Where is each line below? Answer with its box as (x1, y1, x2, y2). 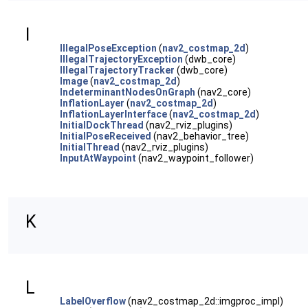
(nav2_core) (195, 87, 251, 98)
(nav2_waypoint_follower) (136, 153, 254, 164)
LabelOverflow (60, 296, 126, 307)
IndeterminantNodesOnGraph (60, 87, 195, 98)
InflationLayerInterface (60, 109, 167, 120)
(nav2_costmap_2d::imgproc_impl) (126, 296, 283, 307)
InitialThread (60, 142, 120, 153)
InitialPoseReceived (60, 131, 151, 142)
